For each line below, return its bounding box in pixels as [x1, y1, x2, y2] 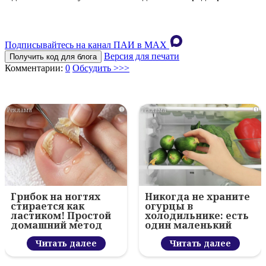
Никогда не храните [145, 190, 250, 204]
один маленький [145, 218, 232, 232]
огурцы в [145, 199, 193, 213]
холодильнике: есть [145, 209, 249, 223]
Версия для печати [104, 51, 179, 62]
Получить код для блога [9, 52, 97, 62]
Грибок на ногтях [11, 190, 100, 204]
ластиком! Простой [11, 209, 111, 223]
